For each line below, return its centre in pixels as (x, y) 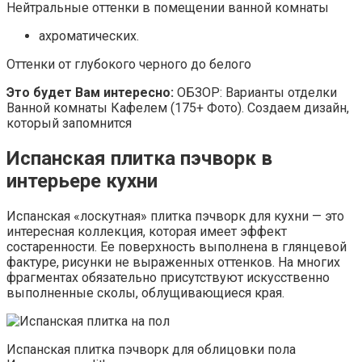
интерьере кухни (82, 181)
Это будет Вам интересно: (90, 93)
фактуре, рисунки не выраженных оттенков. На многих (173, 263)
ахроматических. (89, 36)
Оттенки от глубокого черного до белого (129, 65)
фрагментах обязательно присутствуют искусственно (168, 278)
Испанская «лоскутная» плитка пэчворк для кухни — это (175, 217)
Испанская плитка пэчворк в (139, 159)
